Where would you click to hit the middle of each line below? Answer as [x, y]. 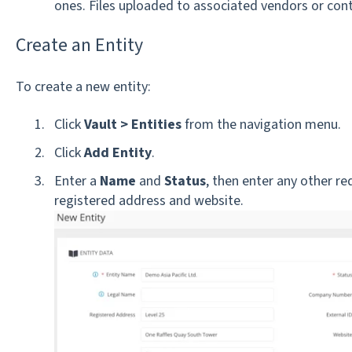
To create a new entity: [83, 87]
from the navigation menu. [261, 124]
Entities [156, 124]
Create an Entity [79, 45]
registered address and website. [148, 200]
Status [185, 181]
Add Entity [117, 152]
